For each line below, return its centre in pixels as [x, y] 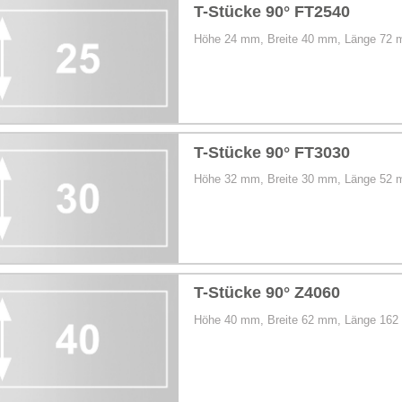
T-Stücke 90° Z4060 [267, 293]
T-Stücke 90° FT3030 [272, 152]
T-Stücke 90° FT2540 [272, 12]
